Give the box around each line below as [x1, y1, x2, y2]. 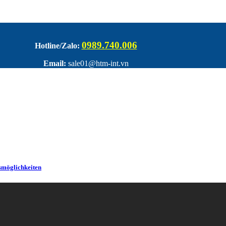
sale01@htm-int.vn [66, 59, 129, 68]
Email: [43, 59, 66, 68]
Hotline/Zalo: [34, 41, 80, 50]
